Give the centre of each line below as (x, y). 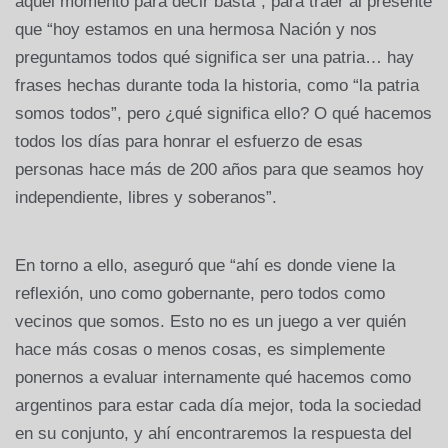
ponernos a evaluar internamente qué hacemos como (213, 377)
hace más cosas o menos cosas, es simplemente (200, 349)
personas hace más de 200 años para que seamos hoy (219, 169)
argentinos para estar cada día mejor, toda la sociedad (218, 405)
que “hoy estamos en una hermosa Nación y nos (196, 29)
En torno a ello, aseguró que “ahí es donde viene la (205, 265)
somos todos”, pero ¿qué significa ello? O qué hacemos (223, 113)
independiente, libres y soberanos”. (146, 197)
